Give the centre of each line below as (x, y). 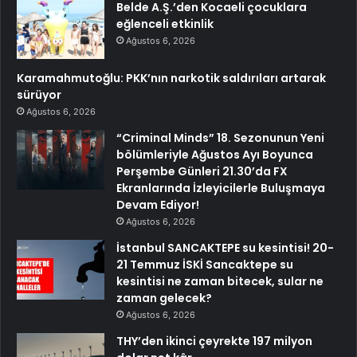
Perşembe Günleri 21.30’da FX (202, 172)
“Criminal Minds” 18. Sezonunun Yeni (220, 138)
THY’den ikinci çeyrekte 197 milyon (214, 341)
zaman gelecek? (164, 298)
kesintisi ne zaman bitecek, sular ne (220, 282)
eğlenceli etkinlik (165, 24)
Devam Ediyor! (158, 205)
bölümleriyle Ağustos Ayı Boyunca (215, 155)
